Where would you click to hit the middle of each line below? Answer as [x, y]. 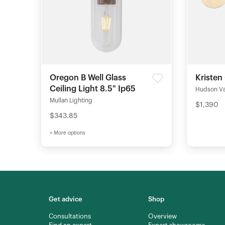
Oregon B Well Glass [88, 78]
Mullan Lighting [71, 100]
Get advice [66, 199]
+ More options [68, 133]
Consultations [70, 216]
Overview [162, 216]
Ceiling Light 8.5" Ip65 [93, 89]
